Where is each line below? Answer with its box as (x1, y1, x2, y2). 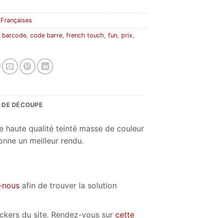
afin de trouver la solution (19, 181, 117, 191)
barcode (2, 31, 27, 39)
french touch (66, 31, 105, 39)
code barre (30, 31, 63, 39)
